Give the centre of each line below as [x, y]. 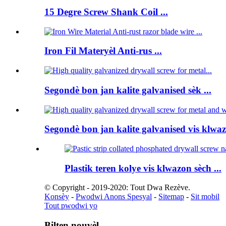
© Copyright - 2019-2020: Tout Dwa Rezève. [117, 188]
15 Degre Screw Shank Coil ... [106, 12]
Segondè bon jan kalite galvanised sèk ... [128, 90]
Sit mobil [205, 197]
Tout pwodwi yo [71, 206]
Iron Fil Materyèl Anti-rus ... [103, 51]
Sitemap [171, 197]
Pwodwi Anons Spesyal [114, 197]
